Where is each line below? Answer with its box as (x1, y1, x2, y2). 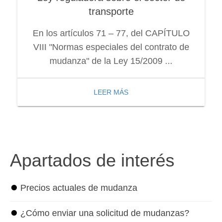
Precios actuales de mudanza (20, 182, 137, 193)
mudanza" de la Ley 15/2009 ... (50, 56, 172, 66)
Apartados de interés (10, 150, 174, 170)
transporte (88, 6, 134, 17)
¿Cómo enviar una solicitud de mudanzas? (20, 208, 189, 218)
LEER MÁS (94, 88, 128, 97)
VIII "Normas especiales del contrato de (33, 42, 189, 53)
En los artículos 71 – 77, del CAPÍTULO (32, 28, 190, 39)
